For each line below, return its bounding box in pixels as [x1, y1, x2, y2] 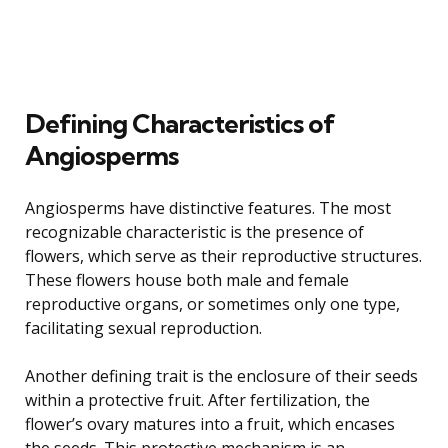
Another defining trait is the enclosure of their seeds [25, 364, 418, 387]
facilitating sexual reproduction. [25, 316, 262, 339]
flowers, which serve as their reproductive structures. [25, 244, 422, 267]
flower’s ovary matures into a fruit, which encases [25, 412, 395, 435]
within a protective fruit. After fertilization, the [25, 388, 370, 411]
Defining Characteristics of [25, 106, 335, 140]
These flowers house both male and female [25, 268, 349, 291]
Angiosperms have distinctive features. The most [25, 196, 391, 219]
